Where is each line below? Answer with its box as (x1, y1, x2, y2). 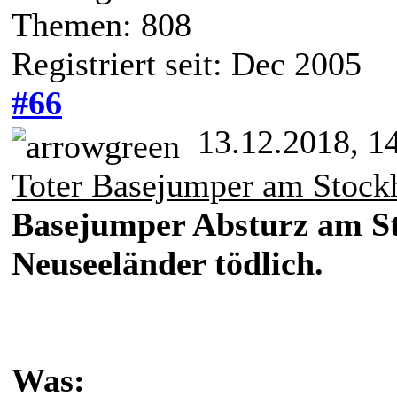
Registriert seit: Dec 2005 (12, 45, 362, 83)
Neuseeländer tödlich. (12, 244, 323, 282)
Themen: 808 (12, 6, 191, 44)
